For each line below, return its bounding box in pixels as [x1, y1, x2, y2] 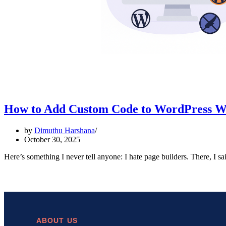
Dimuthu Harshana [34, 126, 95, 135]
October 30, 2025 [24, 135, 80, 144]
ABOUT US [36, 216, 78, 224]
